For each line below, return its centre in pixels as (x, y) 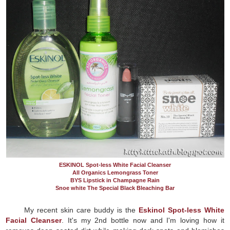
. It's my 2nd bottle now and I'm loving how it (143, 220)
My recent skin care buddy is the (81, 210)
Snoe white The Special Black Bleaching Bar (115, 188)
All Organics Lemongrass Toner (115, 172)
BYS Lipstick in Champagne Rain (115, 180)
